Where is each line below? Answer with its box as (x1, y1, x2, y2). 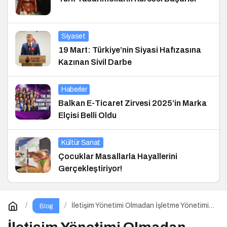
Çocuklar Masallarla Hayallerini (58, 152, 177, 161)
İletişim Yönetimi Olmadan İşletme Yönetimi (71, 202, 209, 210)
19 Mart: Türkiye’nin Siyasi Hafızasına (58, 45, 201, 54)
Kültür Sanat (61, 138, 100, 146)
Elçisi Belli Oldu (58, 110, 117, 120)
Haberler (61, 85, 87, 93)
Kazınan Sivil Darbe (58, 57, 132, 66)
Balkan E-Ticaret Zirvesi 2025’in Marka (58, 98, 207, 107)
